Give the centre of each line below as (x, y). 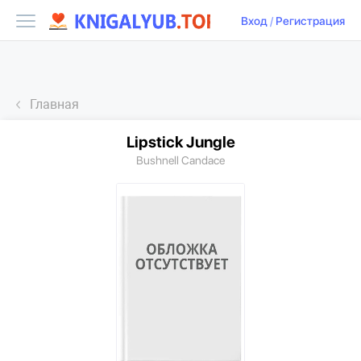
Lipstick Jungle (180, 142)
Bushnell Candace (180, 160)
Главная (54, 104)
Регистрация (310, 21)
